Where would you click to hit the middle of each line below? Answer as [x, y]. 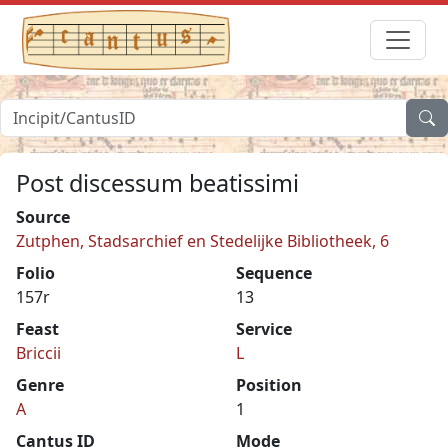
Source [43, 216]
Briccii [38, 352]
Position [269, 384]
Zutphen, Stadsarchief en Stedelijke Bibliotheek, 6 [202, 240]
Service [264, 328]
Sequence [274, 272]
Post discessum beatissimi [157, 182]
